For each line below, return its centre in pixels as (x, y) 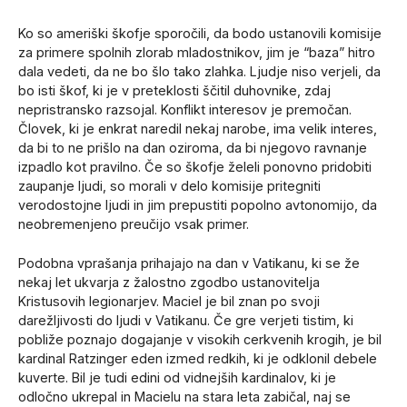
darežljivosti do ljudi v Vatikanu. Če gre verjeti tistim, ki (186, 321)
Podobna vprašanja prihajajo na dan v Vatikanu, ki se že (189, 263)
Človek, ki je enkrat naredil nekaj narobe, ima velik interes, (198, 129)
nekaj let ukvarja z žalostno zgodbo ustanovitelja (169, 283)
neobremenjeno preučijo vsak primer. (134, 224)
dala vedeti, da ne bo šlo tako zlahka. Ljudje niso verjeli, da (199, 72)
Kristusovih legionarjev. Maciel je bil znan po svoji (169, 302)
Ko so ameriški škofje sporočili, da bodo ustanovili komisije (200, 34)
